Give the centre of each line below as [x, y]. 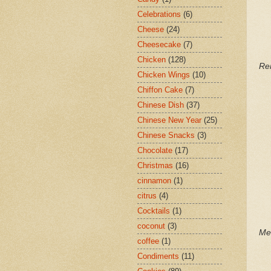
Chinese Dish [161, 105]
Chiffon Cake [160, 90]
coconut [151, 226]
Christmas [155, 166]
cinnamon [154, 181]
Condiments [158, 256]
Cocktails [154, 211]
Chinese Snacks [166, 135]
